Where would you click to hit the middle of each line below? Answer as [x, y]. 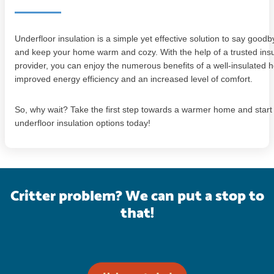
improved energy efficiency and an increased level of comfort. [134, 79]
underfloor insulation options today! [83, 123]
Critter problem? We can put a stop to [137, 197]
